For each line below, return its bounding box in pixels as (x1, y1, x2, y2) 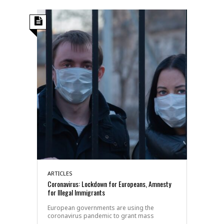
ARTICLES (47, 169, 72, 177)
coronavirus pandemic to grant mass (47, 211, 154, 220)
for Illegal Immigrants (47, 186, 105, 197)
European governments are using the (47, 203, 154, 212)
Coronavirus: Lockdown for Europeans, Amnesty (47, 178, 171, 189)
